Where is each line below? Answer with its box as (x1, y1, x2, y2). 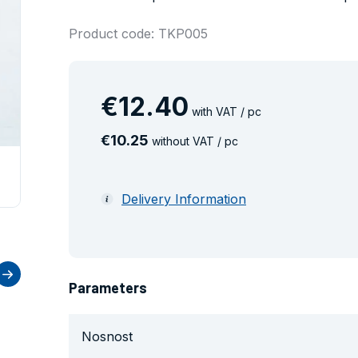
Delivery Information (121, 191, 246, 207)
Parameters (69, 279, 147, 296)
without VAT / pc (149, 134, 238, 148)
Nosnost (82, 328, 133, 344)
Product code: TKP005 (69, 26, 208, 42)
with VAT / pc (189, 105, 261, 118)
